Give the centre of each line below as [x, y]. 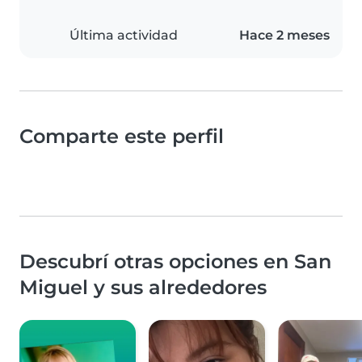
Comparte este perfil [122, 137]
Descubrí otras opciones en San [175, 262]
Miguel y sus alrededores [143, 288]
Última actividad [124, 36]
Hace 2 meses [284, 36]
